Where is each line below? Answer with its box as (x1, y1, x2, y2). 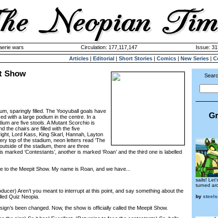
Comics (157, 55, 176, 61)
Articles (69, 55, 89, 61)
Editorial (93, 55, 114, 61)
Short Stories (119, 55, 152, 61)
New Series (181, 55, 209, 61)
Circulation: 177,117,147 (81, 44, 137, 50)
